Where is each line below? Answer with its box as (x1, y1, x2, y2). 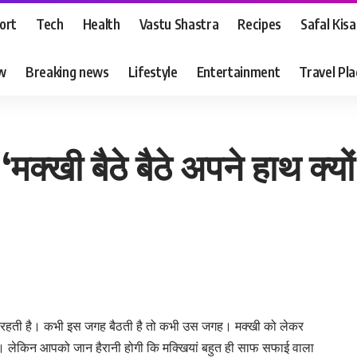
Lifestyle (127, 62, 178, 80)
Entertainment (196, 62, 280, 80)
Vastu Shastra (139, 14, 219, 33)
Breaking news (25, 62, 109, 80)
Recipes (237, 14, 281, 33)
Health (82, 14, 120, 33)
